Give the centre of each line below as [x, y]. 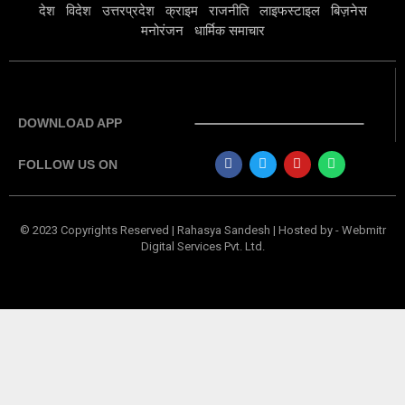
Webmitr [363, 230]
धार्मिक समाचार [229, 30]
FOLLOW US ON [68, 164]
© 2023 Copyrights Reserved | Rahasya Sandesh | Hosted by [177, 230]
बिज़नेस [348, 10]
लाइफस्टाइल [289, 10]
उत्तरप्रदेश [128, 10]
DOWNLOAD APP [70, 123]
